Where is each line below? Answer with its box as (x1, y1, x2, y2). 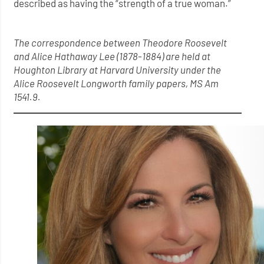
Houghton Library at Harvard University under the (14, 64, 222, 76)
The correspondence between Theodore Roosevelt (14, 37, 227, 49)
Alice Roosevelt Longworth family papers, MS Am (14, 77, 219, 90)
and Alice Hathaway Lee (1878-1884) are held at (14, 50, 211, 62)
